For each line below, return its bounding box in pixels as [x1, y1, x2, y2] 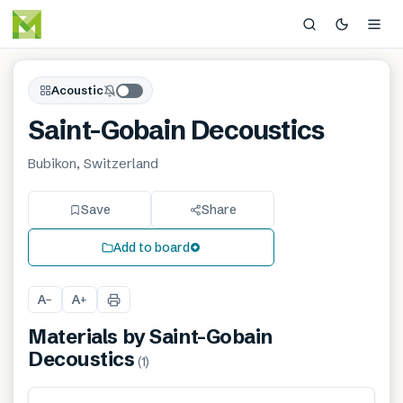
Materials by [28, 325, 150, 349]
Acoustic [51, 83, 103, 97]
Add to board [113, 238, 190, 255]
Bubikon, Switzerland [28, 155, 158, 172]
